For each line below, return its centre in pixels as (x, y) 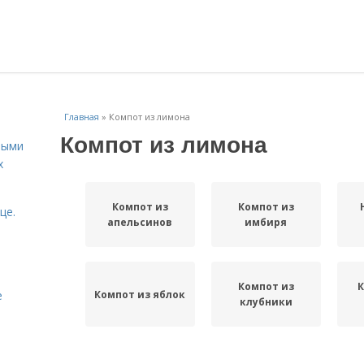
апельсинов (140, 222)
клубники (266, 302)
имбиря (266, 222)
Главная (82, 117)
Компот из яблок (140, 294)
